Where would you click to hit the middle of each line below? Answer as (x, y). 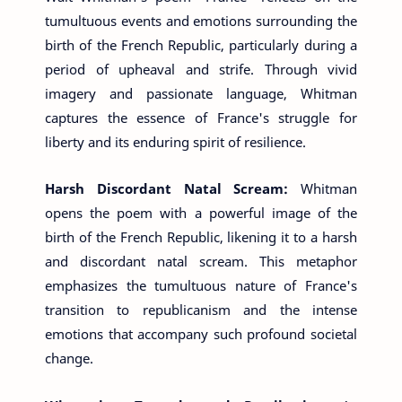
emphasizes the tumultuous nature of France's (201, 285)
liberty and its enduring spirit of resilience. (175, 141)
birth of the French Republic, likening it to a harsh (201, 237)
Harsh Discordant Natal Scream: (173, 188)
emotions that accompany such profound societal (201, 334)
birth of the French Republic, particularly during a (201, 44)
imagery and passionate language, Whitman (201, 93)
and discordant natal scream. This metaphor (201, 261)
